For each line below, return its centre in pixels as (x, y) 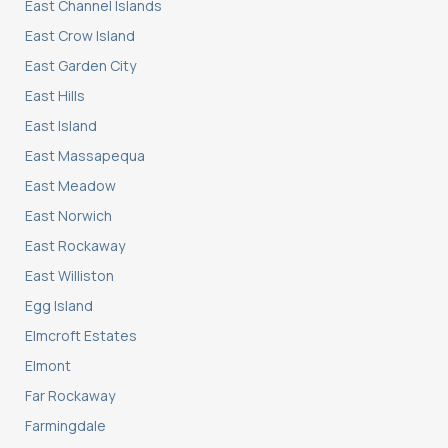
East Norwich (68, 216)
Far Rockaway (70, 396)
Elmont (48, 366)
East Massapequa (85, 156)
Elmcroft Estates (81, 336)
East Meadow (70, 186)
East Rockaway (75, 246)
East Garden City (80, 66)
